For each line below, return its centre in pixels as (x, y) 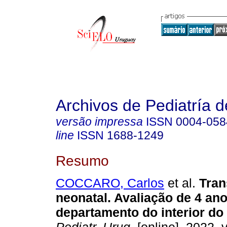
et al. (180, 183)
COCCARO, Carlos (110, 183)
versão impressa (99, 122)
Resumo (82, 160)
